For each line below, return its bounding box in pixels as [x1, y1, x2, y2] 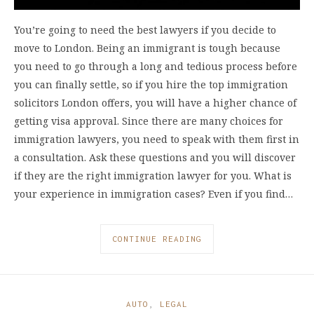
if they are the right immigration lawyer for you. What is [14, 168, 292, 182]
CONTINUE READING [112, 234, 202, 244]
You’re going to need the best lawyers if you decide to [14, 22, 276, 36]
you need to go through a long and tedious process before [14, 59, 297, 73]
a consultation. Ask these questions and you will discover [14, 150, 296, 164]
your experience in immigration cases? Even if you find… [14, 186, 293, 200]
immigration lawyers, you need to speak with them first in [14, 132, 299, 146]
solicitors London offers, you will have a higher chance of [14, 95, 296, 109]
